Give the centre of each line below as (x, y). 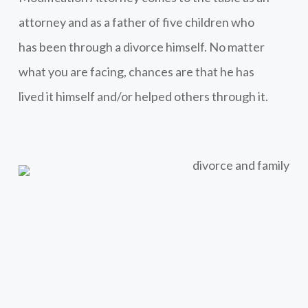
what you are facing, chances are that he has (136, 71)
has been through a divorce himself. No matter (141, 46)
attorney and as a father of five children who (136, 22)
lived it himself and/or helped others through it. (143, 96)
